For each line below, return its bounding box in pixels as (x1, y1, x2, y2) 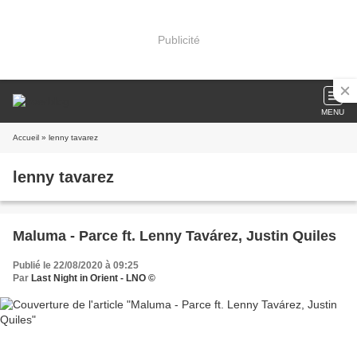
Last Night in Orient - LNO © (31, 273, 155, 284)
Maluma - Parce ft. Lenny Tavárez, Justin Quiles (13, 228, 336, 244)
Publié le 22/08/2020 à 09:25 (13, 260, 139, 271)
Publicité (157, 33, 200, 46)
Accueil (13, 133, 39, 142)
